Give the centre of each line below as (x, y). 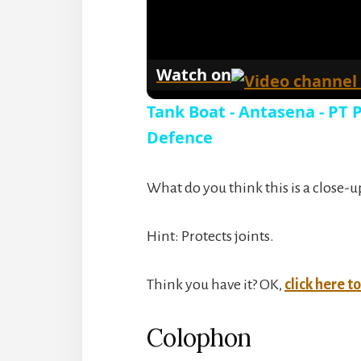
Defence (180, 137)
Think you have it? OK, (216, 284)
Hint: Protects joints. (210, 236)
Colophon (199, 337)
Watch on (194, 74)
